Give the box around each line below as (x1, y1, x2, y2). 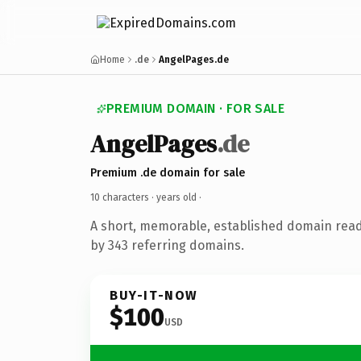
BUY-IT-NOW (110, 287, 198, 303)
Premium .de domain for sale (90, 165, 245, 180)
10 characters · (90, 191, 156, 203)
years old (156, 191, 197, 203)
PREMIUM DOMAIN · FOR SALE (106, 101, 284, 116)
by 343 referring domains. (90, 237, 244, 253)
